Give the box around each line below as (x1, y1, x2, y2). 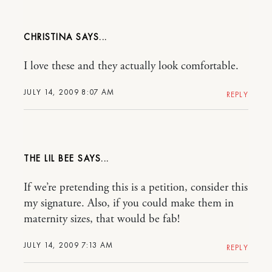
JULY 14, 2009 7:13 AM (24, 239, 114, 250)
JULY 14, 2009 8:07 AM (24, 86, 115, 97)
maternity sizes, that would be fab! (24, 211, 180, 226)
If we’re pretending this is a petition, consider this (24, 180, 248, 195)
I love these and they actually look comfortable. (24, 58, 239, 73)
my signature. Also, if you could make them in (24, 195, 234, 211)
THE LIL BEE (24, 152, 75, 165)
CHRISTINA (24, 30, 73, 43)
